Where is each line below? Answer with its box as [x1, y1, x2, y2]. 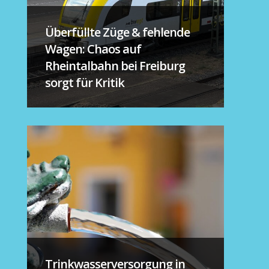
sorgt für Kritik [44, 74, 124, 91]
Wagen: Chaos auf [44, 40, 141, 57]
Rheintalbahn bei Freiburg [44, 57, 185, 74]
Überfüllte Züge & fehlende [44, 23, 190, 40]
